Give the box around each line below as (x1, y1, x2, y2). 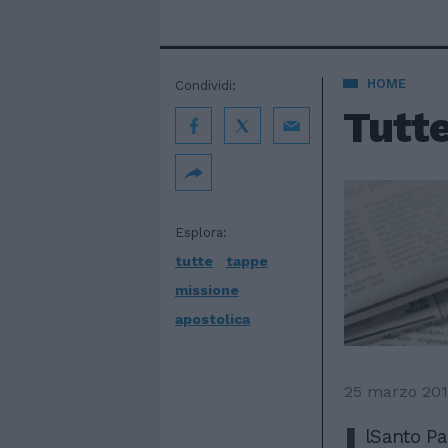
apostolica (175, 311, 250, 327)
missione (175, 282, 239, 298)
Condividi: (175, 78, 236, 93)
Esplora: (175, 225, 227, 240)
